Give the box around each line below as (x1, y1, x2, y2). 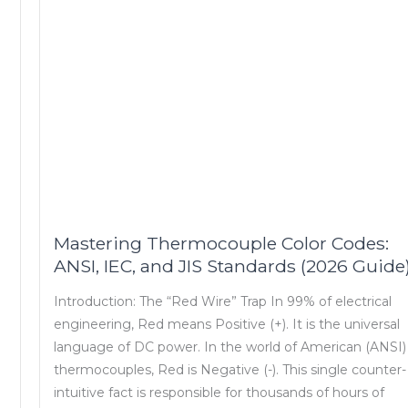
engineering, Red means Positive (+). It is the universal (54, 315, 401, 332)
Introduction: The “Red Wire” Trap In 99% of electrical (54, 292, 393, 310)
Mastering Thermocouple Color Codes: (54, 232, 390, 255)
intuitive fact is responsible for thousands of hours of (54, 383, 385, 401)
